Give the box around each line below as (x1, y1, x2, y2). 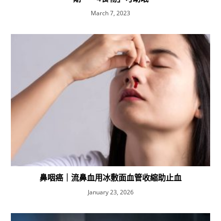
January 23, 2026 (87, 188, 134, 197)
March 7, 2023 (91, 8, 130, 17)
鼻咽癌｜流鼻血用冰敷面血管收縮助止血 (39, 172, 182, 184)
